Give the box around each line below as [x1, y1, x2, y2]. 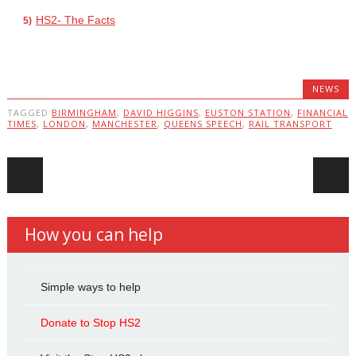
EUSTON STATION [204, 106, 291, 118]
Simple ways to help [40, 281, 141, 293]
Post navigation [6, 154, 212, 185]
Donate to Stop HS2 [40, 316, 141, 329]
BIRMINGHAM [51, 106, 117, 118]
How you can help [24, 223, 163, 246]
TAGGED [6, 106, 52, 118]
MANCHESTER [91, 118, 157, 130]
